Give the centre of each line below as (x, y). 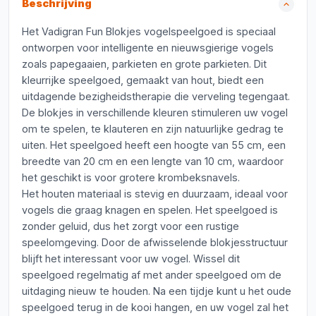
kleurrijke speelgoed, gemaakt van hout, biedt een (143, 80)
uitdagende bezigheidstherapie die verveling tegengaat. (156, 96)
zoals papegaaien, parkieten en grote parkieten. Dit (144, 64)
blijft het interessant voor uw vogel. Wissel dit (131, 259)
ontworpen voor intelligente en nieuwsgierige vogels (148, 48)
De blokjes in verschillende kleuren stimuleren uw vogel (155, 113)
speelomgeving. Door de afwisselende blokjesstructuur (155, 242)
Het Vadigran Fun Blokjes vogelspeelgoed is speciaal (149, 31)
